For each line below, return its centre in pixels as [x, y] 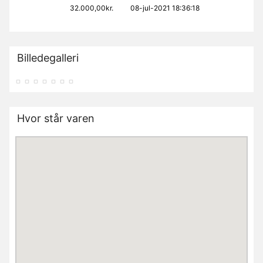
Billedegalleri [48, 58]
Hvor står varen [55, 119]
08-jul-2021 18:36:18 [165, 8]
